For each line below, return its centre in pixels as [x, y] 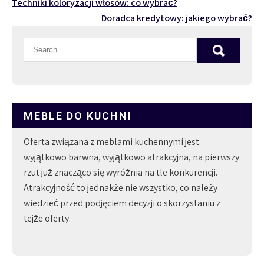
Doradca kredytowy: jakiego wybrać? [177, 18]
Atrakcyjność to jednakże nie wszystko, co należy [121, 187]
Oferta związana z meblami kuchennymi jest [111, 141]
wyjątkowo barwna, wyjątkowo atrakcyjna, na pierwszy [131, 157]
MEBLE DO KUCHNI [78, 115]
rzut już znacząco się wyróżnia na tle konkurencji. [121, 172]
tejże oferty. [47, 218]
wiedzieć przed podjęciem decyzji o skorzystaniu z [122, 203]
